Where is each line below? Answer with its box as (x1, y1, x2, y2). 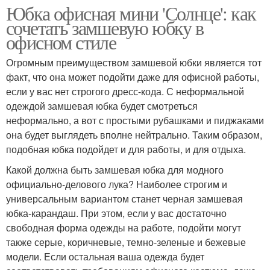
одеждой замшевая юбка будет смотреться (6, 98, 198, 113)
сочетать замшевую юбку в (6, 14, 204, 40)
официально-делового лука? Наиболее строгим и (6, 177, 227, 191)
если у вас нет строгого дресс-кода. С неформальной (6, 84, 244, 98)
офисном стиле (6, 28, 116, 55)
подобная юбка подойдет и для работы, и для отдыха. (6, 142, 246, 156)
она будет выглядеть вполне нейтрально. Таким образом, (6, 127, 262, 142)
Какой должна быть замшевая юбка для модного (6, 162, 224, 177)
